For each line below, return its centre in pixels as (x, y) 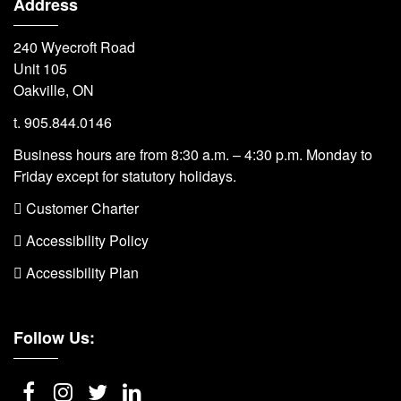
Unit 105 (40, 69)
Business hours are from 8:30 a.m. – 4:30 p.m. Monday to (193, 155)
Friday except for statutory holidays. (125, 176)
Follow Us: (54, 338)
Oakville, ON (54, 90)
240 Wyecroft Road (74, 47)
